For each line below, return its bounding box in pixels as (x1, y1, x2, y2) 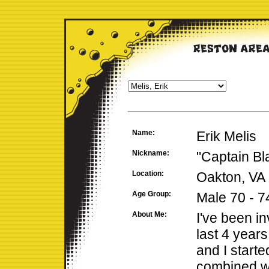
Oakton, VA (196, 169, 265, 185)
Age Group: (132, 190, 171, 198)
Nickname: (132, 149, 169, 157)
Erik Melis (196, 128, 256, 144)
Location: (132, 169, 164, 178)
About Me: (132, 210, 167, 219)
